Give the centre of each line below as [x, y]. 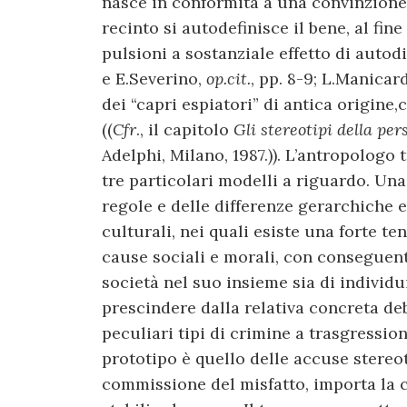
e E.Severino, [154, 78]
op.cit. [228, 78]
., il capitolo [185, 129]
